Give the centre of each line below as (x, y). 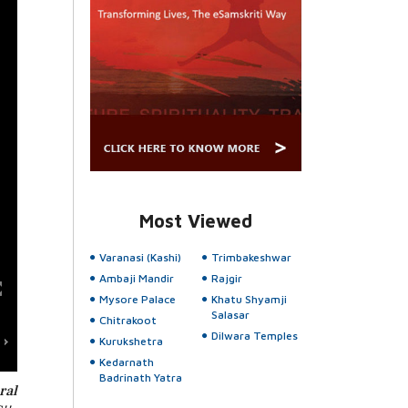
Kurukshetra (131, 342)
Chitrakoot (127, 321)
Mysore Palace (137, 300)
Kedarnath (126, 362)
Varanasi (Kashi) (140, 258)
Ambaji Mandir (136, 279)
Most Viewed (195, 221)
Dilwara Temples (254, 336)
